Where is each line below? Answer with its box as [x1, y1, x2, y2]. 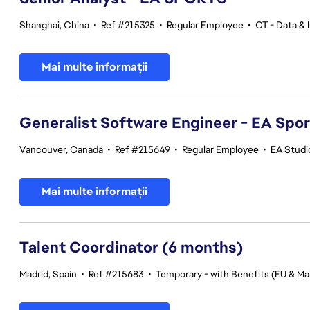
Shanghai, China [19, 19, 89, 31]
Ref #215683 [89, 268, 144, 280]
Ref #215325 [101, 19, 155, 31]
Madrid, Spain [19, 268, 77, 280]
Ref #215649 [115, 143, 170, 156]
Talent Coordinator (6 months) [19, 237, 243, 257]
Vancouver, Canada [19, 143, 103, 156]
